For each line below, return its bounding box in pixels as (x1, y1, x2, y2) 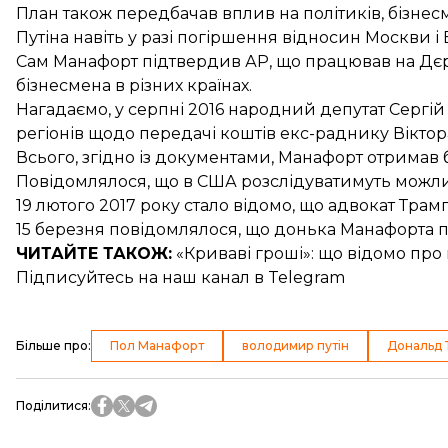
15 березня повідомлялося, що (16, 220, 274, 239)
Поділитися (16, 398, 88, 413)
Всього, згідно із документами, (16, 148, 278, 167)
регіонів (16, 124, 84, 143)
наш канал (162, 268, 250, 287)
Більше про (16, 338, 88, 353)
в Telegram (250, 268, 345, 287)
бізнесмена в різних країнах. (16, 76, 252, 95)
